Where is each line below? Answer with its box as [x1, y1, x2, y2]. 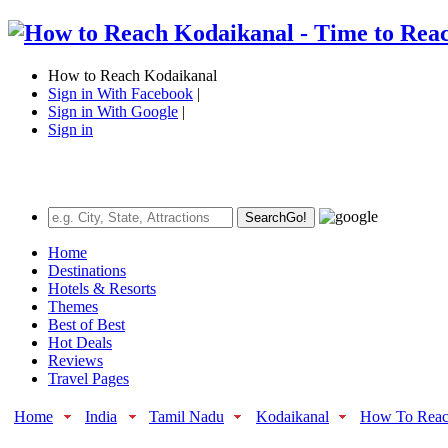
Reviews [48, 351, 103, 369]
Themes [48, 297, 98, 315]
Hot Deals [48, 333, 112, 351]
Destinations [48, 261, 126, 279]
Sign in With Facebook [48, 84, 193, 102]
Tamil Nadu [149, 407, 224, 425]
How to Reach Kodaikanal [48, 66, 217, 84]
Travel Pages [48, 369, 129, 387]
